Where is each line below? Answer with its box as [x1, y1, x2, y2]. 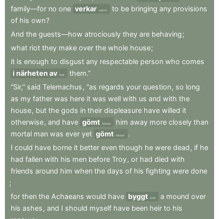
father [33, 94, 52, 103]
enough [24, 57, 49, 66]
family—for [11, 4, 46, 13]
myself [89, 204, 111, 212]
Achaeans [51, 192, 84, 200]
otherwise [11, 118, 44, 126]
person [140, 57, 163, 66]
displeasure [104, 106, 142, 114]
